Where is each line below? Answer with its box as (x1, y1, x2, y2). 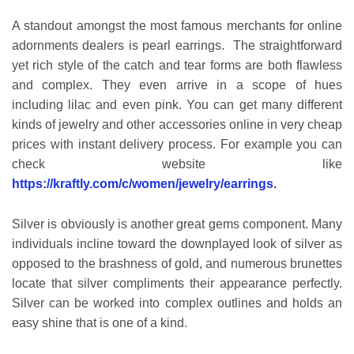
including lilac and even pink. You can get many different (12, 98, 342, 112)
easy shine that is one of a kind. (12, 315, 187, 330)
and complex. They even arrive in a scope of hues (12, 78, 342, 92)
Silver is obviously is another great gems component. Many (12, 217, 342, 231)
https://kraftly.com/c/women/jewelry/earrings (12, 177, 273, 191)
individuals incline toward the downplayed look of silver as (12, 236, 342, 250)
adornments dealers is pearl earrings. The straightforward (12, 39, 342, 53)
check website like (12, 157, 342, 171)
